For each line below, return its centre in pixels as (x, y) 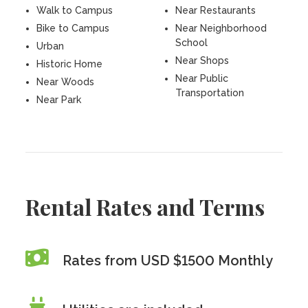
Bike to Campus (73, 28)
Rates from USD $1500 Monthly (168, 261)
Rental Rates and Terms (145, 207)
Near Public (202, 78)
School (191, 43)
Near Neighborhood (221, 28)
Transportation (210, 93)
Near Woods (66, 82)
